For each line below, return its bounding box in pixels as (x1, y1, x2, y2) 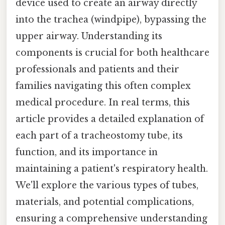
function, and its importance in (16, 146, 158, 158)
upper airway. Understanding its (16, 30, 162, 42)
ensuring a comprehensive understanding (16, 212, 207, 224)
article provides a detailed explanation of (16, 113, 204, 125)
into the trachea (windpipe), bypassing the (16, 14, 206, 25)
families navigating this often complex (16, 80, 191, 91)
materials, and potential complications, (16, 196, 194, 207)
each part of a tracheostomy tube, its (16, 130, 183, 141)
